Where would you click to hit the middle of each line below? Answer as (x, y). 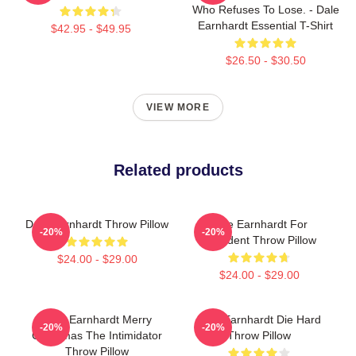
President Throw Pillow (259, 240)
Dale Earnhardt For (259, 224)
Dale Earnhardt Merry (97, 319)
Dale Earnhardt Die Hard (259, 319)
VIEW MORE (178, 107)
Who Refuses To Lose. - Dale (265, 9)
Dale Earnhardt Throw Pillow (97, 224)
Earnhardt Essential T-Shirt (265, 25)
